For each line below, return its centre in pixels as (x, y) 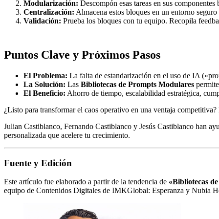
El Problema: (45, 75)
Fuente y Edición (38, 163)
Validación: (42, 21)
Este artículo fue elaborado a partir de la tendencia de (86, 182)
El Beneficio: (44, 93)
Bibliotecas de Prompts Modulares (137, 84)
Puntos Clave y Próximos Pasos (82, 55)
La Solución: (44, 84)
